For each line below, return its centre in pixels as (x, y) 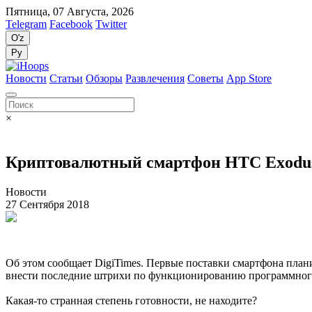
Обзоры (104, 78)
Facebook (71, 24)
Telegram (26, 24)
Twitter (111, 24)
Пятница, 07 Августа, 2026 (70, 11)
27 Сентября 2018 (47, 204)
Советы (205, 78)
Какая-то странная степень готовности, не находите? (131, 300)
